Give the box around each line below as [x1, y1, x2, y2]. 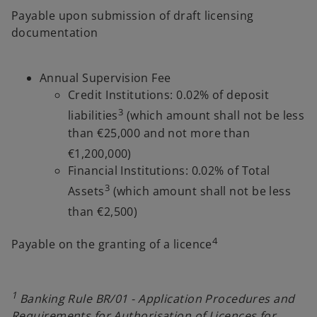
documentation [11, 25, 98, 41]
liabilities [68, 108, 118, 124]
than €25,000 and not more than [68, 125, 250, 141]
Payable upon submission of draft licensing [11, 8, 254, 24]
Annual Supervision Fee [40, 70, 171, 86]
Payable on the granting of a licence [11, 236, 212, 252]
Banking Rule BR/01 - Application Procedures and [19, 291, 295, 307]
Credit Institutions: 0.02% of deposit [68, 87, 270, 103]
